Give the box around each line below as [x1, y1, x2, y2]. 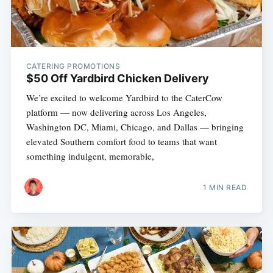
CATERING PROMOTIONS [26, 61, 121, 71]
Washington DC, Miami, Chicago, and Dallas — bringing [26, 120, 244, 133]
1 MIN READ [203, 183, 247, 193]
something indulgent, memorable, [26, 149, 154, 162]
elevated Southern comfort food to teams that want [26, 135, 217, 147]
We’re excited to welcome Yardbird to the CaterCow [26, 91, 222, 104]
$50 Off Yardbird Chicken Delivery [26, 71, 209, 85]
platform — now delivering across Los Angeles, [26, 105, 207, 118]
